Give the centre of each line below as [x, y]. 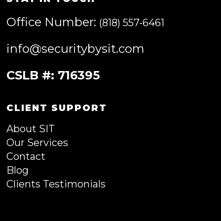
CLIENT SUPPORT [57, 108]
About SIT [31, 129]
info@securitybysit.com [75, 49]
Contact [26, 156]
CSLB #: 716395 [53, 75]
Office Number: [53, 22]
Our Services [37, 143]
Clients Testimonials [56, 184]
